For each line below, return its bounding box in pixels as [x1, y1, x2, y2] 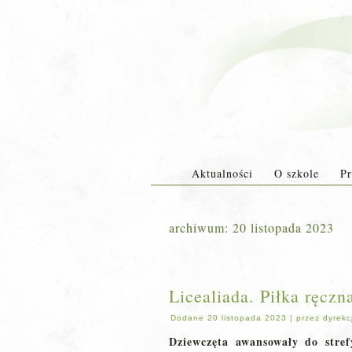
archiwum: [169, 219, 233, 236]
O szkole [273, 166, 319, 181]
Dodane [170, 313, 204, 322]
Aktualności [191, 166, 253, 181]
